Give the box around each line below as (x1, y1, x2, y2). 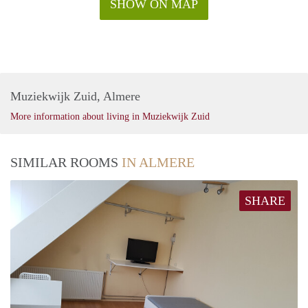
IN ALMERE (122, 154, 195, 170)
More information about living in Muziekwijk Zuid (10, 111, 210, 122)
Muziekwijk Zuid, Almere (10, 89, 140, 103)
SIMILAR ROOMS (10, 154, 122, 170)
